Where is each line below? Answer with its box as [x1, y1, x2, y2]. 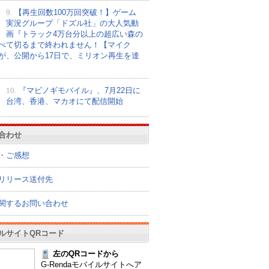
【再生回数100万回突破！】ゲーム [14, 7, 136, 17]
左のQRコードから [52, 249, 119, 258]
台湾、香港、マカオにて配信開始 [5, 96, 123, 106]
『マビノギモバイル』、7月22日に [18, 85, 141, 95]
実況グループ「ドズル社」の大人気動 [5, 18, 139, 28]
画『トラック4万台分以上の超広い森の [5, 29, 143, 38]
